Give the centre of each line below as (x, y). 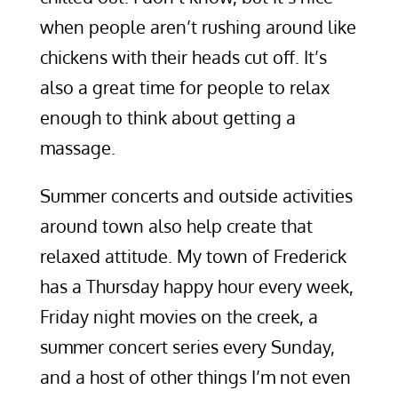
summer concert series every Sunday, (187, 346)
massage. (77, 147)
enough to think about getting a (167, 117)
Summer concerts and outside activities (196, 195)
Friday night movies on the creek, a (179, 316)
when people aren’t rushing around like (198, 27)
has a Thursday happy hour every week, (196, 286)
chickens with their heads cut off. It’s (183, 57)
